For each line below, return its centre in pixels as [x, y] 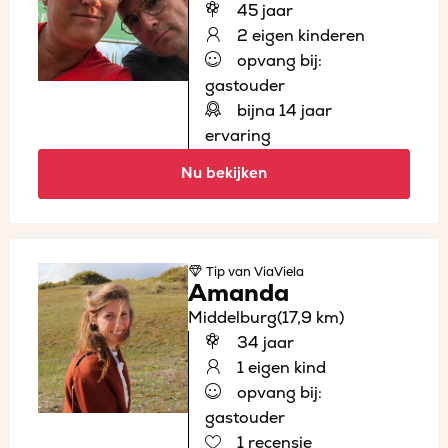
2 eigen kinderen [299, 35]
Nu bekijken [224, 173]
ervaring [238, 135]
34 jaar [263, 342]
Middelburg [232, 317]
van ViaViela [264, 271]
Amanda [238, 293]
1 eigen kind [279, 367]
